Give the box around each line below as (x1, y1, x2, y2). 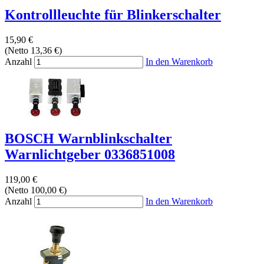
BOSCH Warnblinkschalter (5, 131, 172, 147)
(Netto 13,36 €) (5, 45, 62, 56)
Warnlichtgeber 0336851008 (5, 147, 175, 163)
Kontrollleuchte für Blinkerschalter (5, 7, 221, 23)
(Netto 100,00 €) (5, 185, 67, 196)
